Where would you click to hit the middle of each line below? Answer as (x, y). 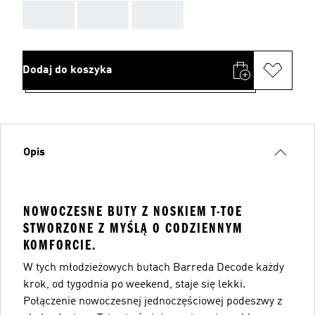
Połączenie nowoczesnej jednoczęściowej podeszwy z (153, 301)
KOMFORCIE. (60, 245)
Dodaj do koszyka (67, 70)
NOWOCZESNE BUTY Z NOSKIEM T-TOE (133, 211)
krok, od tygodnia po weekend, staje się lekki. (134, 284)
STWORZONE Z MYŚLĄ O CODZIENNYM (133, 228)
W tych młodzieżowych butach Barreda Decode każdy (154, 268)
